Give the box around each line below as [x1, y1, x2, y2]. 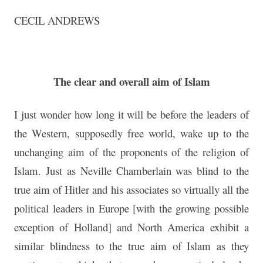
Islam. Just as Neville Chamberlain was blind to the [14, 163, 249, 178]
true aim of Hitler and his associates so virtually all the [14, 182, 249, 197]
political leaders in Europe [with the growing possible [14, 201, 249, 216]
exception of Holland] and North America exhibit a [14, 220, 249, 235]
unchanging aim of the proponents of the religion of [14, 144, 249, 160]
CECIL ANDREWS [14, 13, 100, 28]
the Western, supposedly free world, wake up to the [14, 126, 249, 141]
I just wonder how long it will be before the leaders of [14, 107, 249, 122]
